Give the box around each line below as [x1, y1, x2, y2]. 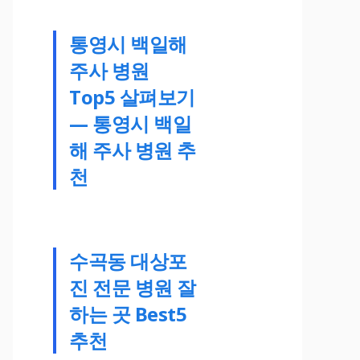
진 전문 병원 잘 [69, 273, 196, 301]
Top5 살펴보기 [69, 83, 195, 110]
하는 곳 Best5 [69, 300, 187, 327]
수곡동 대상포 [69, 247, 187, 274]
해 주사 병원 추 [69, 136, 196, 163]
